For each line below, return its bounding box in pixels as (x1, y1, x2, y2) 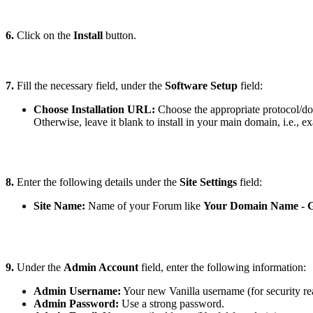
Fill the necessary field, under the (14, 80, 165, 92)
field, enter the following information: (138, 261, 306, 274)
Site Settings (180, 176, 237, 189)
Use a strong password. (119, 298, 224, 310)
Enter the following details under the (14, 176, 180, 189)
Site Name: (34, 200, 85, 212)
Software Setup (165, 80, 238, 92)
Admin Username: (34, 285, 121, 298)
